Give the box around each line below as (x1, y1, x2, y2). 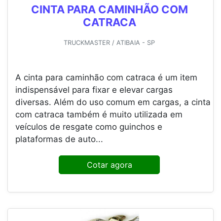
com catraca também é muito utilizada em (15, 110, 183, 120)
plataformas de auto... (15, 134, 103, 145)
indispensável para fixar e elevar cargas (15, 85, 173, 95)
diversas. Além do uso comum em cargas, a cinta (15, 97, 211, 108)
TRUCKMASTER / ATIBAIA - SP (64, 39, 155, 47)
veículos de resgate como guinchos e (15, 122, 162, 132)
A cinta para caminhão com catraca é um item (15, 73, 197, 83)
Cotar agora (86, 160, 132, 170)
